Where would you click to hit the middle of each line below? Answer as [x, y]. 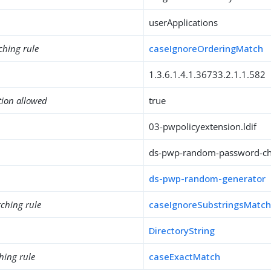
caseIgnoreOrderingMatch [206, 48]
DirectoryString [182, 230]
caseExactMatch [185, 256]
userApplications [184, 22]
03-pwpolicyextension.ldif [203, 126]
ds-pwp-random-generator [207, 178]
